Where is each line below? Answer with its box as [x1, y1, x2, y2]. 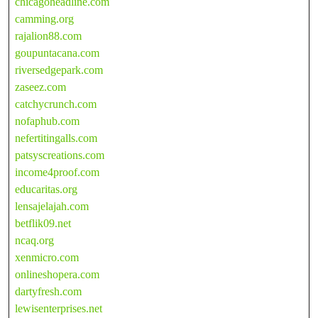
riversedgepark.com [15, 63, 103, 76]
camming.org [15, 12, 74, 25]
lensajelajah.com [15, 199, 89, 212]
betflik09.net [15, 216, 71, 229]
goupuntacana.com [15, 46, 99, 59]
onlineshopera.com [15, 268, 99, 280]
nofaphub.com [15, 114, 79, 127]
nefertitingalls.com [15, 131, 97, 144]
